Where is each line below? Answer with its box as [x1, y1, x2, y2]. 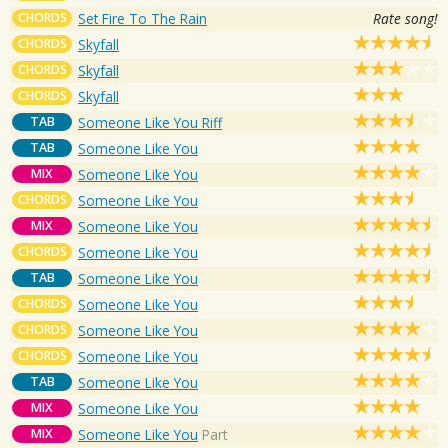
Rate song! [373, 8, 438, 28]
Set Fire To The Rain [78, 8, 207, 28]
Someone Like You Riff [78, 112, 222, 132]
